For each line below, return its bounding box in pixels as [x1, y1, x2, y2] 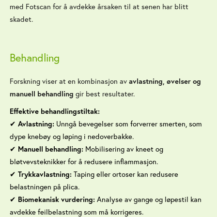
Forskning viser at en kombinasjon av [10, 77, 129, 86]
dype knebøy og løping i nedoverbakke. [10, 132, 134, 141]
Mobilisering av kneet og [83, 144, 163, 154]
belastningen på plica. [10, 182, 79, 191]
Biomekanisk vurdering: [18, 195, 95, 204]
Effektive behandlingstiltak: [10, 107, 100, 116]
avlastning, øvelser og [129, 77, 201, 86]
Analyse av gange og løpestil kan [95, 195, 201, 204]
